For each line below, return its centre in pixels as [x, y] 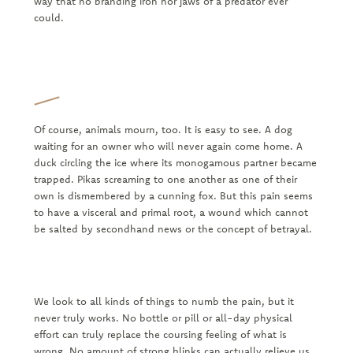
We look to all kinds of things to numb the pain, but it [163, 301]
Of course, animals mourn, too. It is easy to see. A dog [163, 129]
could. [50, 17]
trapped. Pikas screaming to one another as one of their [165, 178]
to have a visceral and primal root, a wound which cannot [171, 212]
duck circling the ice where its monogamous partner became [175, 162]
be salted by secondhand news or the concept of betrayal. [174, 228]
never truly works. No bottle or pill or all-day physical [163, 317]
